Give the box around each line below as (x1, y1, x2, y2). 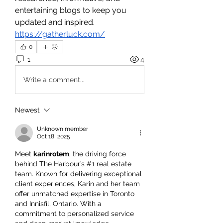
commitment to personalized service (15, 210, 134, 218)
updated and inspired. (15, 17, 95, 27)
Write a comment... (23, 75, 85, 84)
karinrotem (33, 150, 69, 158)
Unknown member (37, 125, 88, 132)
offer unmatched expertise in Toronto (15, 190, 134, 198)
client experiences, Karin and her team (15, 180, 140, 188)
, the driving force (69, 150, 126, 158)
